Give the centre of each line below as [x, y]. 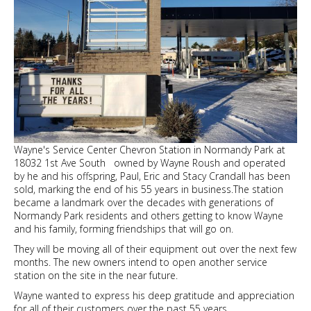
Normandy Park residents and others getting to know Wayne [149, 216]
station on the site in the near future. [97, 276]
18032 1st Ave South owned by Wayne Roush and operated [150, 163]
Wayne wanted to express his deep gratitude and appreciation [154, 296]
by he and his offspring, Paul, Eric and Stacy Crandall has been [152, 176]
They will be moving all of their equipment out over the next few [155, 249]
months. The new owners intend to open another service [141, 262]
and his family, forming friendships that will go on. [124, 229]
